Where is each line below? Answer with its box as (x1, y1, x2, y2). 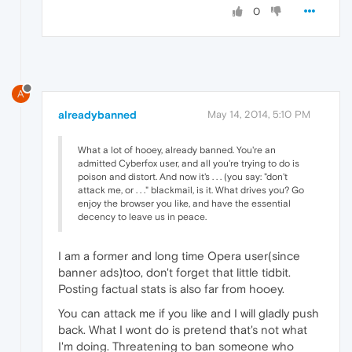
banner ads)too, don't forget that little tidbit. (58, 265, 291, 279)
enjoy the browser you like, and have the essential (78, 197, 291, 209)
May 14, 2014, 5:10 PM (207, 108, 310, 120)
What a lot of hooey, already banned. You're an (78, 144, 276, 156)
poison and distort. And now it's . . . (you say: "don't (78, 170, 288, 182)
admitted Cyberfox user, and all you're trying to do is (78, 157, 299, 169)
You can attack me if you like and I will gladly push (58, 306, 319, 320)
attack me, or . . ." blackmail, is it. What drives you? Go (78, 184, 304, 196)
